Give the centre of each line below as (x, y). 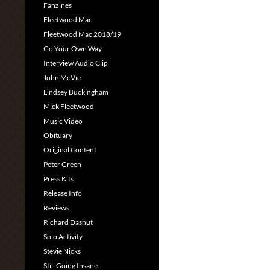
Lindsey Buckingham (76, 92)
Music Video (63, 121)
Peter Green (62, 164)
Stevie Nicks (62, 251)
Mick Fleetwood (69, 106)
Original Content (70, 150)
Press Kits (58, 179)
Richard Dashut (68, 222)
